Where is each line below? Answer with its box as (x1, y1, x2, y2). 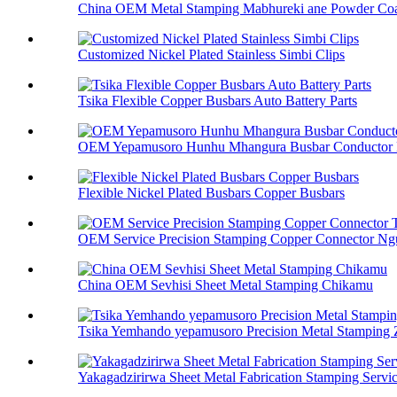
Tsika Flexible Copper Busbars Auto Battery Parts (78, 93, 357, 109)
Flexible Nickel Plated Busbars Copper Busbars (78, 185, 345, 201)
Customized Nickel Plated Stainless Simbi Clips (78, 47, 345, 63)
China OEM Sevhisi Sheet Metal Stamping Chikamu (78, 277, 373, 293)
